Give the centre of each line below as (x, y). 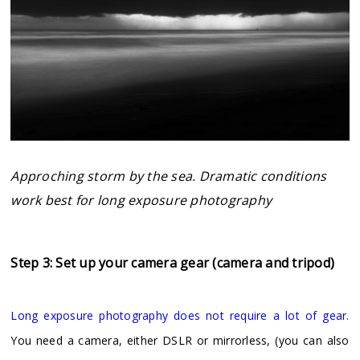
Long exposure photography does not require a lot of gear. (180, 316)
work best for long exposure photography (141, 200)
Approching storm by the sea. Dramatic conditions (169, 176)
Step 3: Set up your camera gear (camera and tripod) (173, 263)
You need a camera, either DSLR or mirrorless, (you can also (180, 341)
